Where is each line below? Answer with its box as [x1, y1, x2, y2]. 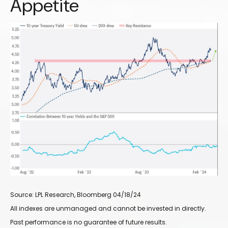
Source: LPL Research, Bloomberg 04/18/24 [10, 190, 141, 199]
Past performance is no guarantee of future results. [10, 218, 167, 227]
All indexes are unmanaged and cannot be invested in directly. [10, 204, 206, 213]
